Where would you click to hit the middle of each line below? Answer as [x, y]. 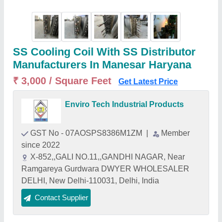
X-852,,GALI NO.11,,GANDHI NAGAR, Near [108, 157]
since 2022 [41, 145]
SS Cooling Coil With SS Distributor [104, 52]
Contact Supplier [61, 197]
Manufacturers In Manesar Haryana [102, 65]
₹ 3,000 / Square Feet [64, 81]
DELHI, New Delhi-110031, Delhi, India [90, 181]
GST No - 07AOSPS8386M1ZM [87, 133]
